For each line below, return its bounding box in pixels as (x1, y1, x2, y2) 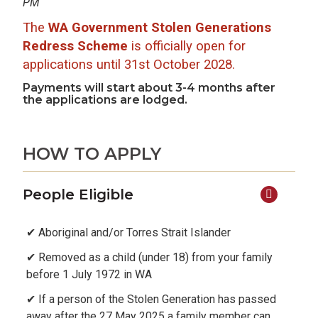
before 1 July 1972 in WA (26, 268, 152, 281)
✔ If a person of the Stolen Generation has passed (26, 292, 276, 306)
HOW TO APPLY (23, 143, 161, 164)
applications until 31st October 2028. (23, 57, 235, 72)
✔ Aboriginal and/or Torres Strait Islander (26, 226, 231, 239)
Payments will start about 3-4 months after (23, 81, 275, 94)
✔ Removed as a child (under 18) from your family (26, 251, 273, 264)
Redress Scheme (23, 38, 128, 54)
